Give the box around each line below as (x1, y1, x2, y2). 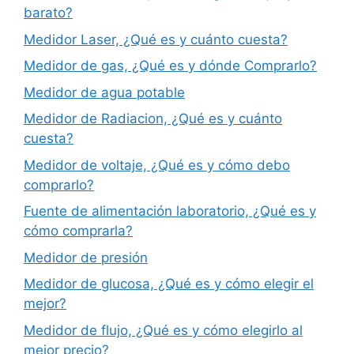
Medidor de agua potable (24, 84, 185, 100)
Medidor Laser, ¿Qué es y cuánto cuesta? (24, 31, 288, 47)
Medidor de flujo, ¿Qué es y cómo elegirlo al (24, 322, 303, 338)
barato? (24, 5, 73, 21)
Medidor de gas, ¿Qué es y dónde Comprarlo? (24, 58, 317, 74)
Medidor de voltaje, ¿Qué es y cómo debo (24, 156, 290, 173)
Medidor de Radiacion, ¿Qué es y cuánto (24, 111, 282, 127)
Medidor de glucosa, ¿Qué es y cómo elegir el (24, 276, 314, 292)
